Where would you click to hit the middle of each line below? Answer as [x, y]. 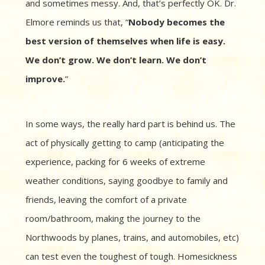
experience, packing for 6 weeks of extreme [115, 162]
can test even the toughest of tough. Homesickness [131, 256]
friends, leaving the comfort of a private [106, 200]
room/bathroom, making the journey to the [113, 219]
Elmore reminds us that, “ [77, 22]
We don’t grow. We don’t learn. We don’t [116, 60]
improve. [45, 79]
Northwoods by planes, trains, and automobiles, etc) [132, 237]
